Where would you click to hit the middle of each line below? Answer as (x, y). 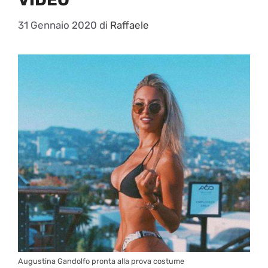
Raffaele (130, 25)
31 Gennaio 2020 (57, 25)
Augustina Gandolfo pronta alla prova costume (101, 261)
